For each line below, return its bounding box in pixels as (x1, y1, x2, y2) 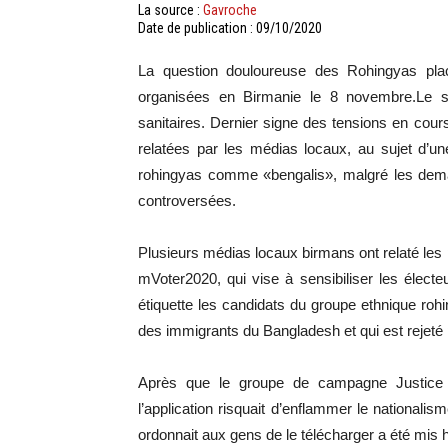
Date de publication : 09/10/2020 (138, 20, 322, 36)
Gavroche (203, 2, 257, 18)
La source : (138, 2, 203, 18)
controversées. (138, 192, 236, 209)
